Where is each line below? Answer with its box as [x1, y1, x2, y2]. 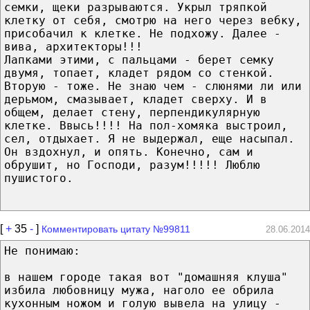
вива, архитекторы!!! [4, 39, 143, 53]
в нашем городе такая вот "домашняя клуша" [4, 270, 288, 284]
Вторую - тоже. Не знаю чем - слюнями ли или [4, 79, 302, 93]
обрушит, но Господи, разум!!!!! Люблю [4, 158, 260, 172]
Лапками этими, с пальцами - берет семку [4, 53, 274, 66]
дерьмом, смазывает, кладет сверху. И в [4, 92, 267, 106]
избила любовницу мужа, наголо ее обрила [4, 283, 274, 297]
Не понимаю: [4, 244, 80, 257]
